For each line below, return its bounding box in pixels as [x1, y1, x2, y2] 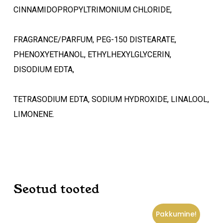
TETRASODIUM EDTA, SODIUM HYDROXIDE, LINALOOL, [13, 95, 209, 104]
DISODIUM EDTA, [13, 65, 74, 74]
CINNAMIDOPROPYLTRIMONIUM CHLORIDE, [13, 5, 172, 14]
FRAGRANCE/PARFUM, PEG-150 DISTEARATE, [13, 35, 176, 44]
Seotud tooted [13, 181, 100, 198]
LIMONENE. [13, 110, 54, 119]
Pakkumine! [156, 210, 197, 219]
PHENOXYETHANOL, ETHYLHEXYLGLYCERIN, [13, 50, 171, 59]
